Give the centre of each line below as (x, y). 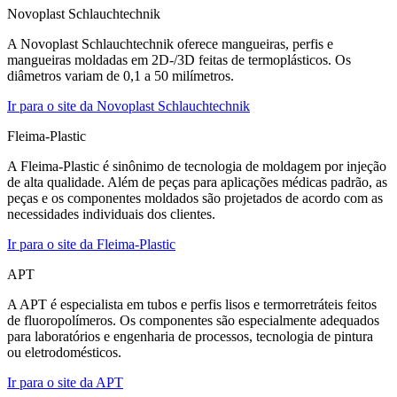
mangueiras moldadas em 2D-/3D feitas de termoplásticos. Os (179, 59)
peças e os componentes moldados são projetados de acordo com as (195, 198)
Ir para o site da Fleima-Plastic (91, 244)
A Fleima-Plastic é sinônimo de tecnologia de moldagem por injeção (197, 166)
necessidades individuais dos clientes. (111, 214)
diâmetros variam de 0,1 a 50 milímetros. (121, 75)
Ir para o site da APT (65, 382)
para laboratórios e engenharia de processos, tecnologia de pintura (190, 336)
